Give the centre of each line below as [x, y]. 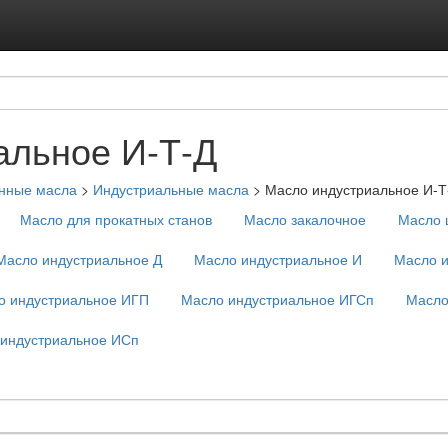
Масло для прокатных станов [116, 219]
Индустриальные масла [171, 189]
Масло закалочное [305, 219]
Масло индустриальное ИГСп [277, 299]
